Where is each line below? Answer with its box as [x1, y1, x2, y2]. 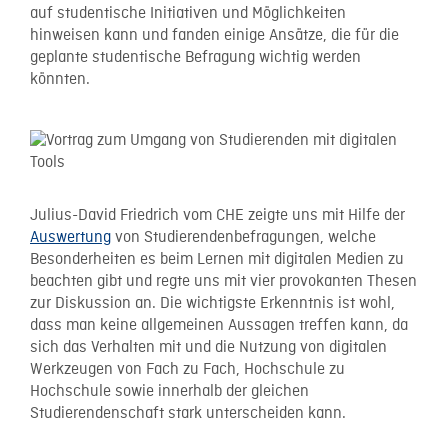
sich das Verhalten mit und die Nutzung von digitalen [30, 337, 387, 358]
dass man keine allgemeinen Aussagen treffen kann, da [30, 315, 408, 336]
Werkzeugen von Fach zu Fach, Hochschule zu [30, 359, 345, 380]
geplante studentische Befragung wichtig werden [30, 48, 361, 68]
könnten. [30, 70, 90, 90]
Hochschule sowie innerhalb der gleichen [30, 381, 309, 402]
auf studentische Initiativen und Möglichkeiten [30, 4, 346, 24]
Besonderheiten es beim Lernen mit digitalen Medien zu [30, 249, 404, 270]
